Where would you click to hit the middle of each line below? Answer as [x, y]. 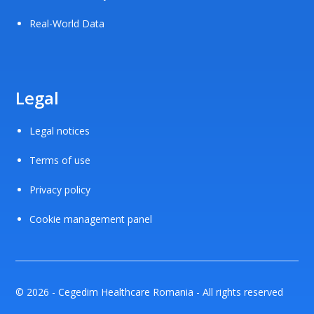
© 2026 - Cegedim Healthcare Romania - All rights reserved [150, 292]
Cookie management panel [91, 219]
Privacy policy [60, 189]
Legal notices [60, 130]
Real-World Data [67, 23]
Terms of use [60, 160]
